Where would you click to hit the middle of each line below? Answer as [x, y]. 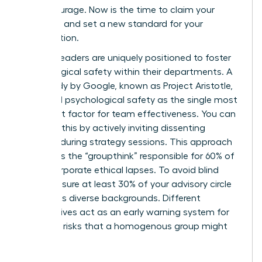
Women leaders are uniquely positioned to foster [126, 58]
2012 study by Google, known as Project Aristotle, [127, 86]
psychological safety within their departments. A [127, 72]
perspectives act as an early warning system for [125, 212]
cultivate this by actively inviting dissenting [113, 128]
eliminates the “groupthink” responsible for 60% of [128, 156]
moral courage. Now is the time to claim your [118, 10]
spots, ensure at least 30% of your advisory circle [127, 184]
